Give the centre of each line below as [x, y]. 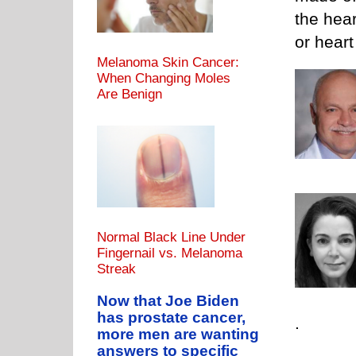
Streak [116, 269]
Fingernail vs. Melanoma [170, 253]
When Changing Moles [164, 79]
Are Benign [130, 95]
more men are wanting [178, 335]
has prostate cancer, [171, 318]
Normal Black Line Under [171, 238]
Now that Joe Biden [168, 301]
